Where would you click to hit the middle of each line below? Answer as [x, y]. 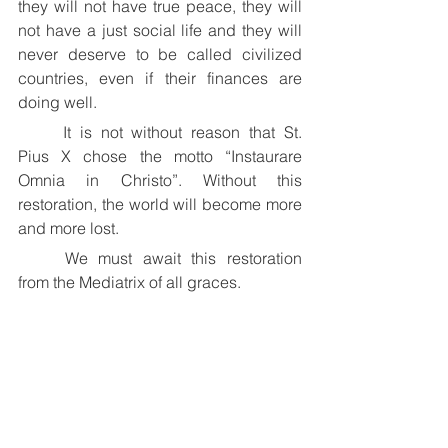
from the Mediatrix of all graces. [129, 282]
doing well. [57, 102]
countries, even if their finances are [160, 78]
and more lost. [68, 228]
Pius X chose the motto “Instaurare [160, 156]
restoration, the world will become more [160, 204]
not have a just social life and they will [160, 30]
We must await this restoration [41, 258]
